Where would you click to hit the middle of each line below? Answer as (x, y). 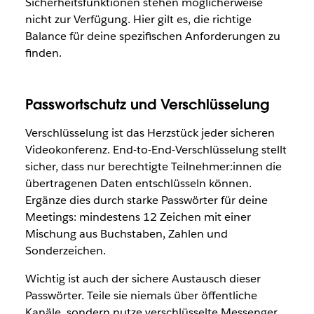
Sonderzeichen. (65, 251)
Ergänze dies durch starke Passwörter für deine (146, 200)
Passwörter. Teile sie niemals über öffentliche (141, 295)
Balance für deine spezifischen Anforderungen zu (152, 36)
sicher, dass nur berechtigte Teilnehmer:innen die (153, 166)
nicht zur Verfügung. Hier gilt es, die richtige (138, 19)
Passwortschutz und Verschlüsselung (147, 104)
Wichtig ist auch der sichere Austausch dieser (143, 279)
